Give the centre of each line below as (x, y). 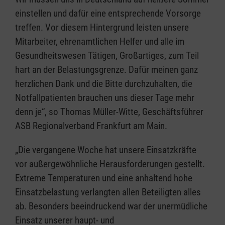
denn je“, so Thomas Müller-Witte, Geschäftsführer (109, 112)
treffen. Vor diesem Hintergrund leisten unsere (102, 28)
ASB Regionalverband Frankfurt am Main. (91, 126)
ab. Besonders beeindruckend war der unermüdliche (111, 206)
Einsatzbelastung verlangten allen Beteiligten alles (108, 192)
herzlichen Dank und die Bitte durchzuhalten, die (104, 84)
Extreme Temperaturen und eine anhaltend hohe (104, 178)
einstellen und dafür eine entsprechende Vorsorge (108, 14)
